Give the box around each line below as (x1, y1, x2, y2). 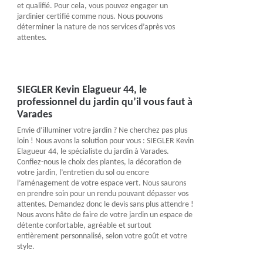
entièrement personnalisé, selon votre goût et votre (16, 232, 187, 241)
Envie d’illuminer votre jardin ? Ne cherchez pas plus (16, 126, 187, 135)
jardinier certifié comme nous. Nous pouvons (16, 12, 163, 21)
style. (16, 242, 35, 251)
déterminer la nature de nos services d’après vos (16, 23, 175, 32)
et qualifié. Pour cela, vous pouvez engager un (16, 2, 168, 11)
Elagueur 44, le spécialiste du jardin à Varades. (16, 147, 169, 156)
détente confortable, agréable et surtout (16, 221, 151, 230)
